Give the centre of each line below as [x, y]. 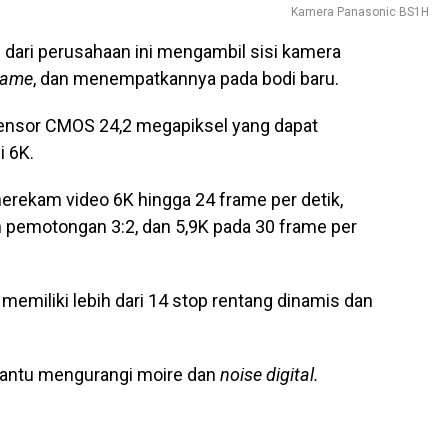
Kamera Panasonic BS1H [360, 12]
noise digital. [267, 374]
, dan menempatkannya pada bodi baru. [186, 78]
